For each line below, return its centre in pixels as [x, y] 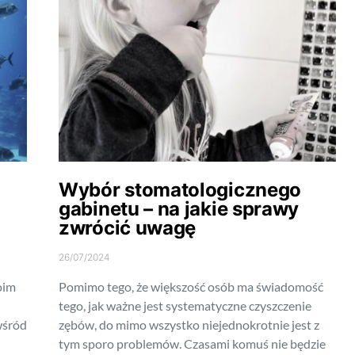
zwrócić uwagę [128, 228]
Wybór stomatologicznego [180, 190]
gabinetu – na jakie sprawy [179, 209]
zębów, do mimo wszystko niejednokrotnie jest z [189, 325]
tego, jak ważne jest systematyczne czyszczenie [185, 306]
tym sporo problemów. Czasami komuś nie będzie [192, 344]
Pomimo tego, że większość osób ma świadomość [191, 287]
